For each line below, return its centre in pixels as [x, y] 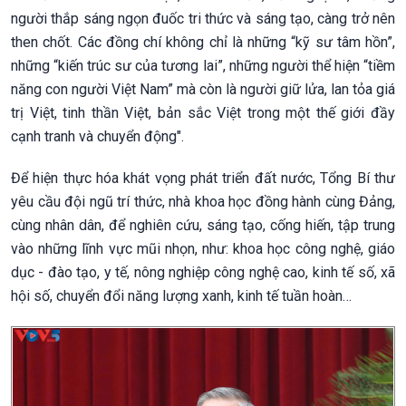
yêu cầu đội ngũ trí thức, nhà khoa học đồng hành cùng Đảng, [203, 201]
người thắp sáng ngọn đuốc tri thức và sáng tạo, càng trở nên [203, 18]
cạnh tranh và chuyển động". [97, 136]
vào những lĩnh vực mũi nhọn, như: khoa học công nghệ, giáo [203, 248]
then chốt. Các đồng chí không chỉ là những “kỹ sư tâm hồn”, [203, 42]
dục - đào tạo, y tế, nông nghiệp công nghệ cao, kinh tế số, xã [203, 272]
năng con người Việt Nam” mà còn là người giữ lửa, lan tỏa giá [203, 89]
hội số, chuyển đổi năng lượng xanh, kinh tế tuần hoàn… [181, 295]
